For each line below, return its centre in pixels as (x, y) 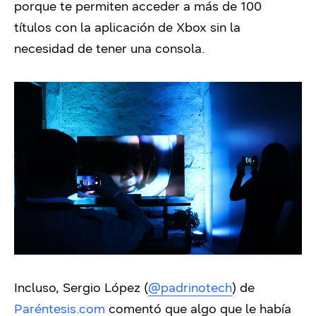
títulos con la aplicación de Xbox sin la (127, 27)
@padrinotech (190, 287)
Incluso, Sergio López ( (81, 287)
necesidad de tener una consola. (111, 48)
